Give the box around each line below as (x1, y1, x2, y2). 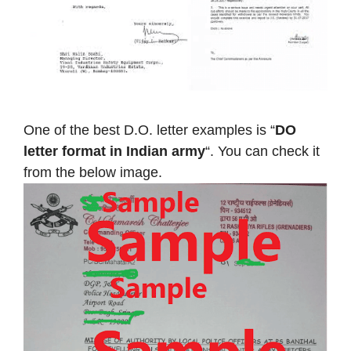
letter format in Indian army (24, 143, 205, 160)
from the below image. (24, 165, 162, 181)
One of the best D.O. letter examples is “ (24, 122, 275, 139)
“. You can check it (205, 143, 320, 160)
